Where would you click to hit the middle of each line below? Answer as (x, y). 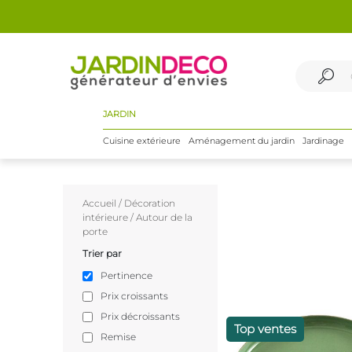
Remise (118, 337)
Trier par (102, 253)
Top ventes (266, 329)
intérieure (105, 217)
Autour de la (164, 217)
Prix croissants (134, 296)
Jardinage (323, 141)
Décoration (150, 203)
